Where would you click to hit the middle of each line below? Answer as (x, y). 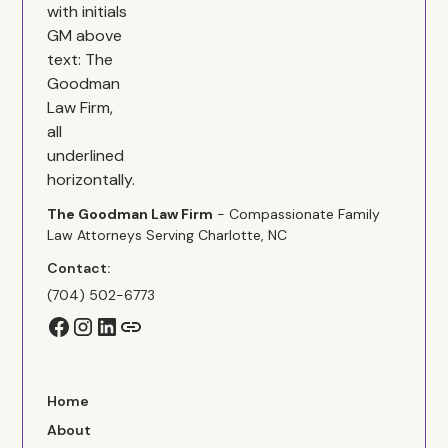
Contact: (79, 268)
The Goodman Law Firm (130, 214)
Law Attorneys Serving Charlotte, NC (167, 235)
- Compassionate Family (297, 214)
